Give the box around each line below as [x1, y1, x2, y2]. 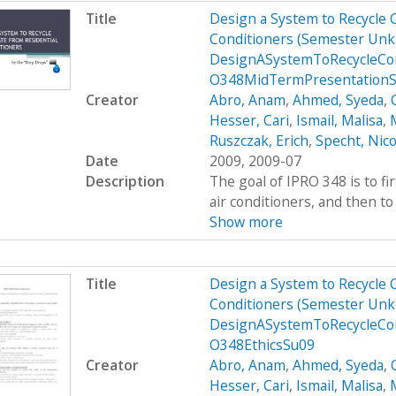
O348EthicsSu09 [209, 335, 315, 355]
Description [85, 171, 164, 191]
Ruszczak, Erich [209, 130, 308, 150]
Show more [209, 211, 283, 232]
